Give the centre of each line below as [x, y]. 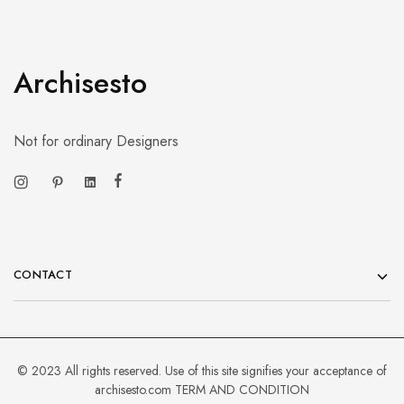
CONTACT [43, 274]
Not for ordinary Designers [96, 141]
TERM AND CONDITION [242, 389]
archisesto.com [135, 389]
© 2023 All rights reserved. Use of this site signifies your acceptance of [202, 370]
